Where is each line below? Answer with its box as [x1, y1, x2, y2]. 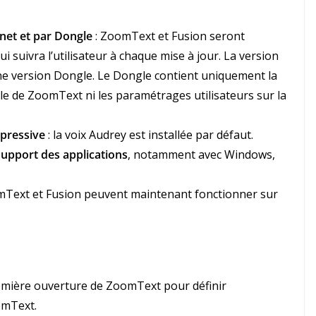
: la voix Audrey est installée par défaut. [45, 127, 253, 143]
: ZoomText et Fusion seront [92, 28, 245, 44]
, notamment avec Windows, [128, 147, 275, 163]
